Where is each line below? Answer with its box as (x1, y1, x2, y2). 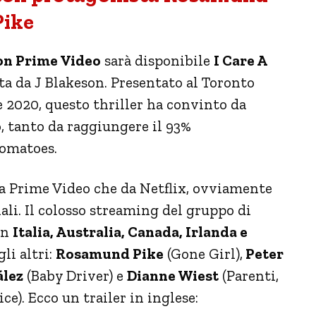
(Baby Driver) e (23, 266, 127, 284)
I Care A (214, 51, 267, 69)
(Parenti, (219, 266, 279, 284)
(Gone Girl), (164, 244, 243, 262)
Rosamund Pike (56, 244, 164, 262)
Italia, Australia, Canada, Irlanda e (13, 222, 248, 241)
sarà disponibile (101, 51, 214, 69)
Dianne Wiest (127, 266, 219, 284)
